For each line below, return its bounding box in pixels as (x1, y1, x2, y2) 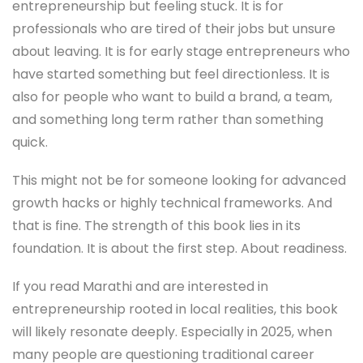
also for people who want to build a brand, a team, (12, 88, 332, 107)
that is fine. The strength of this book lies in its (12, 216, 301, 236)
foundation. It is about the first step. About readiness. (12, 239, 347, 258)
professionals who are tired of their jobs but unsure (12, 19, 335, 39)
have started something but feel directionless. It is (12, 65, 330, 84)
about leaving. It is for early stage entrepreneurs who (12, 42, 350, 62)
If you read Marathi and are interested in (12, 277, 268, 297)
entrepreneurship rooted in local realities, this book (12, 300, 338, 319)
